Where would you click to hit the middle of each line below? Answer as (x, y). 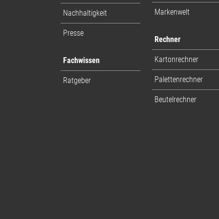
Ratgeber (77, 80)
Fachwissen (81, 60)
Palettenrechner (178, 79)
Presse (73, 33)
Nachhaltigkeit (85, 13)
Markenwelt (172, 12)
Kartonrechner (176, 59)
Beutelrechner (175, 99)
